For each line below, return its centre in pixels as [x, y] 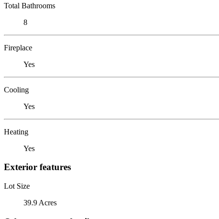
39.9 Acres [40, 202]
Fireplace [18, 47]
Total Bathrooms [30, 5]
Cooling [16, 89]
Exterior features [37, 167]
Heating [16, 131]
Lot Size [17, 186]
